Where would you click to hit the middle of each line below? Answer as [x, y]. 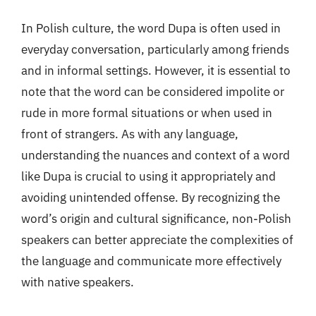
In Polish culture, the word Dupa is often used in [151, 28]
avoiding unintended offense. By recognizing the [151, 197]
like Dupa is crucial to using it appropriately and [148, 176]
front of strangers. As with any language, [130, 134]
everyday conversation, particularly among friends [155, 49]
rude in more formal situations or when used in [147, 113]
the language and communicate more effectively [151, 261]
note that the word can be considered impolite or [153, 91]
